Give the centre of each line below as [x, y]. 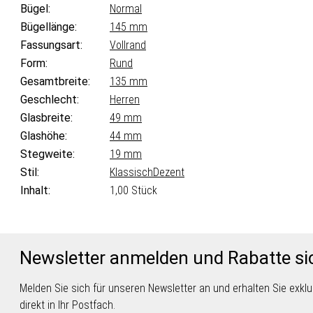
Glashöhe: [44, 136]
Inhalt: [35, 191]
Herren [125, 100]
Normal [126, 9]
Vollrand [128, 45]
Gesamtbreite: [55, 82]
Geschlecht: [50, 100]
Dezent [169, 173]
